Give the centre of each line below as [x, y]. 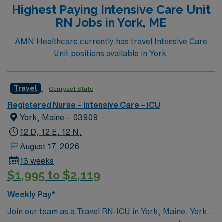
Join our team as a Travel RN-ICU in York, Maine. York [107, 211]
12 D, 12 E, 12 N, [51, 132]
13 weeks [37, 161]
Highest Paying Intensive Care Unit [111, 9]
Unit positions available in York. [111, 53]
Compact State [71, 88]
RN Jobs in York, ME [111, 22]
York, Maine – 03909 [59, 117]
